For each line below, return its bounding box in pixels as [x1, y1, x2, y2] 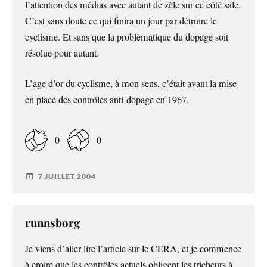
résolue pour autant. [25, 46, 100, 60]
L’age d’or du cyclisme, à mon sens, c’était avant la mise [25, 77, 237, 91]
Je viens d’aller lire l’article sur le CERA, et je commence [25, 241, 242, 255]
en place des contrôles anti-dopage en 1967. [25, 93, 190, 107]
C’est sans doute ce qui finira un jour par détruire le [25, 14, 218, 28]
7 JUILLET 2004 [38, 172, 97, 181]
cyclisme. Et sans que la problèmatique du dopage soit [25, 30, 229, 44]
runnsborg [25, 215, 80, 230]
